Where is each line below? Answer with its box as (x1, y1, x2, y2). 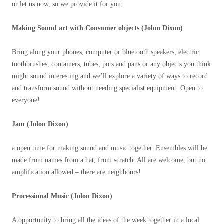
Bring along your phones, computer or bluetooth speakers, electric (12, 48, 199, 56)
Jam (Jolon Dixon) (12, 120, 68, 128)
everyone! (12, 96, 40, 104)
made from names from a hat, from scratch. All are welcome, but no (12, 156, 205, 164)
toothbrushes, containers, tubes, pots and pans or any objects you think (12, 60, 211, 68)
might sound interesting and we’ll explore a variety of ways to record (12, 72, 208, 80)
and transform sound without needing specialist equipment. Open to (12, 84, 203, 92)
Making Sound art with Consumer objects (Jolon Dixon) (12, 24, 183, 32)
